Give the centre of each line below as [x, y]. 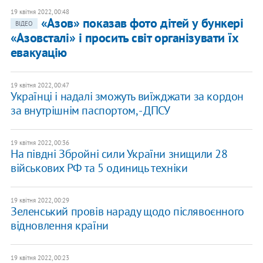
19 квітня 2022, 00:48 [40, 12]
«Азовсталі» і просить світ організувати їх [124, 38]
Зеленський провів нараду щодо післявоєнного [127, 212]
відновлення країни [59, 226]
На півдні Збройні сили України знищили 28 [119, 154]
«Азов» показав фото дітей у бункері [142, 23]
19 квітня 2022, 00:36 [40, 143]
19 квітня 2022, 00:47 [40, 85]
